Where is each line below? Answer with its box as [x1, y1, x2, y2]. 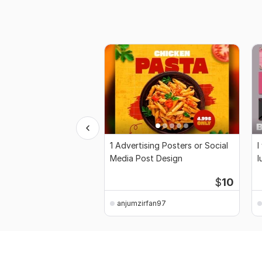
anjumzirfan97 [117, 198, 166, 208]
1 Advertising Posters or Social [110, 140, 228, 151]
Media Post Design [110, 153, 182, 164]
